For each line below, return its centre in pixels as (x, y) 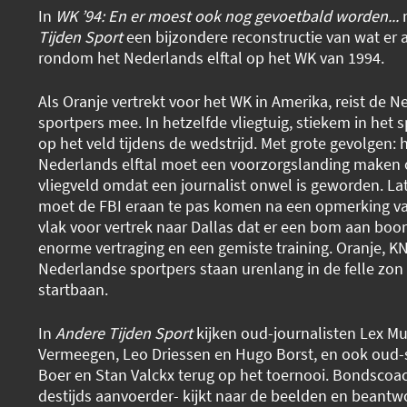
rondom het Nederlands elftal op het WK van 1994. (213, 58)
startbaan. (74, 290)
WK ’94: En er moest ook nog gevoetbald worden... (228, 16)
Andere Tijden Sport (124, 333)
